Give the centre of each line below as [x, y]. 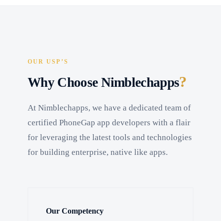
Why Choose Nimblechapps [104, 83]
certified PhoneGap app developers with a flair [109, 123]
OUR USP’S [48, 62]
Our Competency [75, 211]
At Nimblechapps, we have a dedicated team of [109, 108]
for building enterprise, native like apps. [98, 152]
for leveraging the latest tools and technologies [110, 138]
